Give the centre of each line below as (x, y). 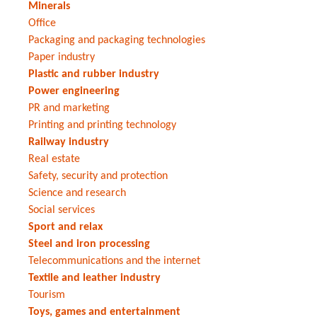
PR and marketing (69, 108)
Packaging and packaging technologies (117, 40)
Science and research (77, 193)
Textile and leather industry (94, 278)
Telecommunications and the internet (114, 261)
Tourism (47, 295)
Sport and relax (65, 227)
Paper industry (62, 57)
